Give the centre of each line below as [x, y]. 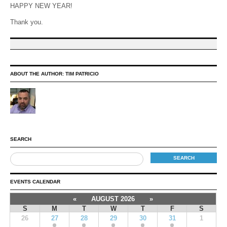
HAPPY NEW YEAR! [41, 6]
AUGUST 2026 [113, 199]
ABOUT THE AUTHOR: [38, 74]
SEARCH [21, 139]
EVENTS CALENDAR [35, 182]
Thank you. [27, 22]
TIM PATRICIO [82, 74]
